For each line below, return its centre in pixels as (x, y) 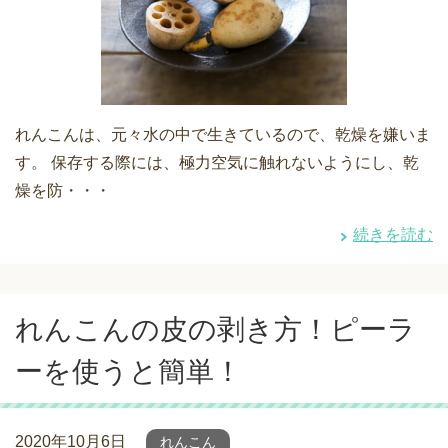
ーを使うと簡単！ (128, 372)
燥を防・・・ (63, 191)
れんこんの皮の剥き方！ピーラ (215, 330)
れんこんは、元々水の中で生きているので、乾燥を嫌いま (223, 135)
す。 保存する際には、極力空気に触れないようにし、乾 (217, 163)
